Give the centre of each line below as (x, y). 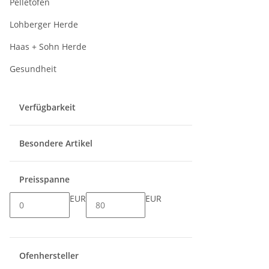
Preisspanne (46, 179)
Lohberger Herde (44, 24)
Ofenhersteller (50, 255)
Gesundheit (33, 69)
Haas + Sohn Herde (48, 47)
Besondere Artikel (57, 143)
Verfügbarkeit (49, 107)
